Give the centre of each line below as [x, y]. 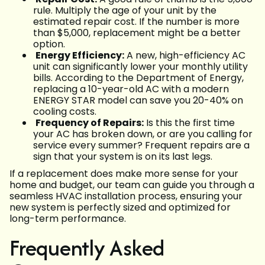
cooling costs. [65, 112]
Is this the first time [189, 123]
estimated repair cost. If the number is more [136, 22]
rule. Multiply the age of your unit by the [125, 11]
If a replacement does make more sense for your [124, 174]
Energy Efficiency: [80, 56]
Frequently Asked [87, 248]
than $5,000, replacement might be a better [137, 33]
